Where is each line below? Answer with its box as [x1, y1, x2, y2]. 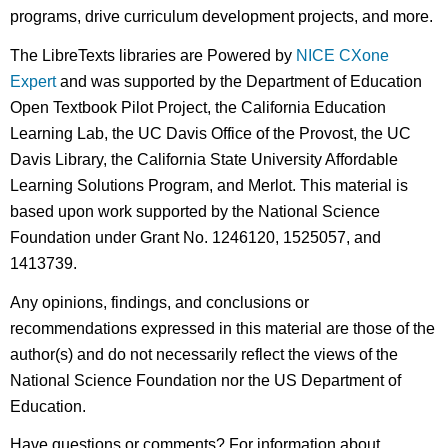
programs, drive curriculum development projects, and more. [10, 8, 434, 25]
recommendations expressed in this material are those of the [10, 319, 436, 337]
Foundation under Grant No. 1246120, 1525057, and [10, 228, 382, 246]
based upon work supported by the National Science [10, 202, 381, 220]
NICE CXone [296, 46, 390, 64]
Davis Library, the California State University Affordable [10, 150, 399, 168]
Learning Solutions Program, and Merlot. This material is [10, 176, 409, 194]
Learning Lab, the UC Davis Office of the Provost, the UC [10, 124, 412, 142]
